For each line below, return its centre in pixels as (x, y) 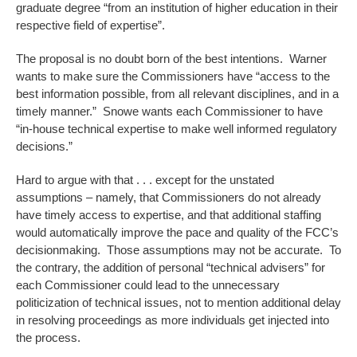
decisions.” (46, 146)
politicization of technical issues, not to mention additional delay (178, 302)
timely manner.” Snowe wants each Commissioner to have (169, 111)
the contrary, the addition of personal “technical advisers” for (171, 267)
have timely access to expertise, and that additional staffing (169, 215)
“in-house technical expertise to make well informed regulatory (177, 129)
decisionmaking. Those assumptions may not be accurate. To (178, 250)
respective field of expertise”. (90, 25)
